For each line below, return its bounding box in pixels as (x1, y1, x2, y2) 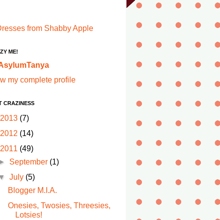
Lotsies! (15, 211, 42, 219)
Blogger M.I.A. (7, 186, 57, 194)
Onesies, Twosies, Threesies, (7, 201, 110, 210)
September (9, 158, 50, 166)
